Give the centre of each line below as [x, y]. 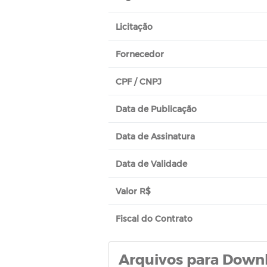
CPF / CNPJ [139, 81]
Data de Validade [151, 164]
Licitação [134, 27]
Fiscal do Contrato [154, 218]
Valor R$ [133, 191]
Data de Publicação [156, 109]
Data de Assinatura [155, 136]
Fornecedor [140, 54]
